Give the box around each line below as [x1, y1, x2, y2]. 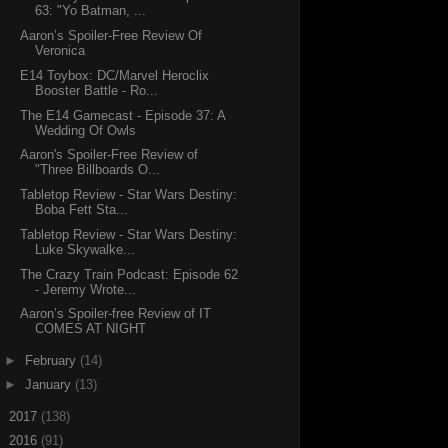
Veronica [35, 43, 86, 59]
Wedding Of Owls [35, 122, 137, 138]
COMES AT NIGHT [35, 321, 147, 337]
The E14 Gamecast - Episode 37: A [20, 107, 226, 123]
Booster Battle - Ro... [35, 82, 159, 98]
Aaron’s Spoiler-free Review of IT [20, 306, 212, 322]
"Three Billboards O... [35, 162, 161, 178]
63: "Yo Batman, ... [35, 3, 147, 19]
